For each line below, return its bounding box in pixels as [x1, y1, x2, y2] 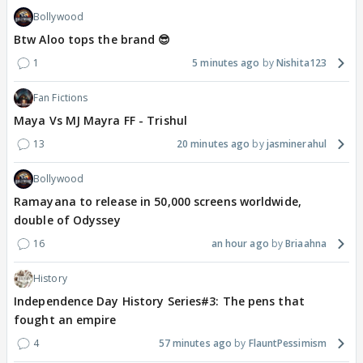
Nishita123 [276, 56, 327, 70]
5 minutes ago [192, 56, 260, 70]
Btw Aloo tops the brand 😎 [14, 32, 171, 48]
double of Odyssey [14, 212, 121, 228]
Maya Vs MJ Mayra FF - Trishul [14, 113, 187, 129]
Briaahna [285, 237, 327, 251]
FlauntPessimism [248, 336, 327, 351]
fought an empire [14, 312, 117, 328]
